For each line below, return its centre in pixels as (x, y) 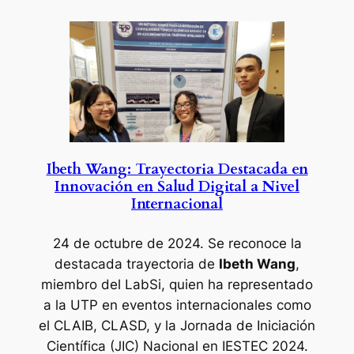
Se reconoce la (252, 244)
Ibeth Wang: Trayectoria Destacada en (177, 170)
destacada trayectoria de (137, 264)
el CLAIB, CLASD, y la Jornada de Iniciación (177, 326)
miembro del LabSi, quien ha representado (177, 285)
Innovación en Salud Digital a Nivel (177, 187)
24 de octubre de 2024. (128, 244)
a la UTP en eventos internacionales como (177, 305)
